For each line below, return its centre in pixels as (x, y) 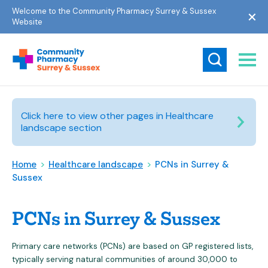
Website (27, 22)
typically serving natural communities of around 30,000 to (125, 259)
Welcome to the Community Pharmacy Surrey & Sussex (114, 11)
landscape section (61, 128)
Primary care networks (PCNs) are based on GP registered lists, (133, 246)
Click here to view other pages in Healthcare (117, 116)
